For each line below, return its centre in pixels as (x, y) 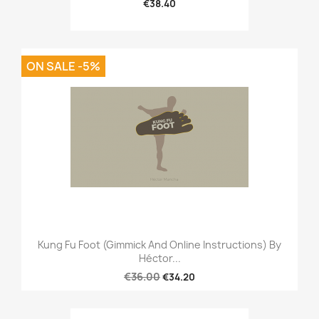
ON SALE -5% (63, 66)
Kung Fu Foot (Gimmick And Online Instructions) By (159, 245)
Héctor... (159, 258)
